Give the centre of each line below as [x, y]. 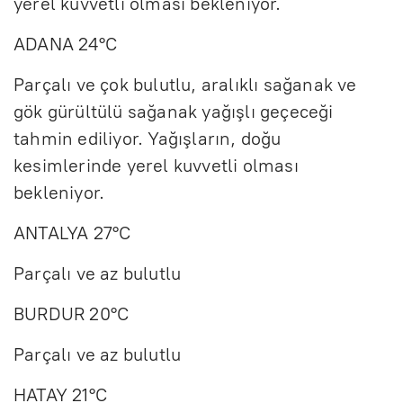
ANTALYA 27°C [72, 233]
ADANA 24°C [65, 44]
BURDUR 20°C [72, 313]
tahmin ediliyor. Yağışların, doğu [148, 138]
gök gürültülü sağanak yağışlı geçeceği [174, 111]
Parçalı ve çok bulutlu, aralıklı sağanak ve [185, 84]
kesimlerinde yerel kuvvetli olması [156, 165]
